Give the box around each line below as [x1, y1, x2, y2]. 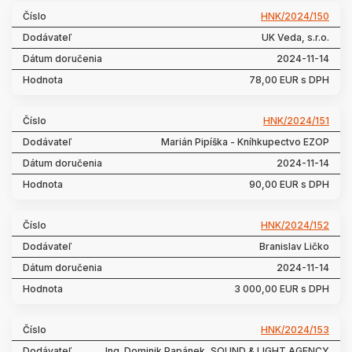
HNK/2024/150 [261, 10, 329, 22]
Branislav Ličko [259, 240, 329, 252]
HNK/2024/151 [263, 115, 329, 126]
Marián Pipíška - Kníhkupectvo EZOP [161, 136, 329, 148]
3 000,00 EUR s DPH [234, 283, 329, 295]
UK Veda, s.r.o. [262, 31, 329, 43]
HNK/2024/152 [261, 219, 329, 231]
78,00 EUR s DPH [249, 74, 329, 86]
